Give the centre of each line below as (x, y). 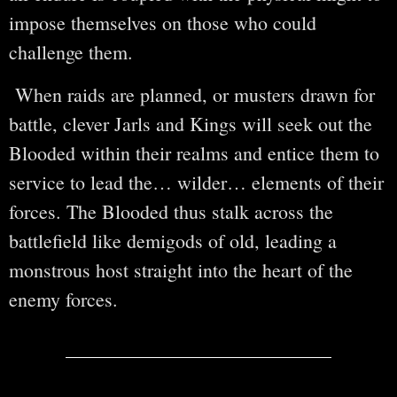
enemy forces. (63, 299)
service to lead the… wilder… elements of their (196, 182)
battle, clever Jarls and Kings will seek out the (191, 123)
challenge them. (71, 52)
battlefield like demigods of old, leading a (173, 240)
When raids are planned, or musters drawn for (192, 94)
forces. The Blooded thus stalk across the (171, 211)
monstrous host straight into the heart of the (181, 269)
